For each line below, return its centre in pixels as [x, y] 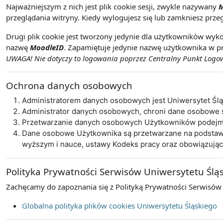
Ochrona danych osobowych [69, 85]
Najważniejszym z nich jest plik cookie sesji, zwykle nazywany [112, 6]
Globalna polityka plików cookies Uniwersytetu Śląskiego [119, 206]
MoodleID [47, 47]
